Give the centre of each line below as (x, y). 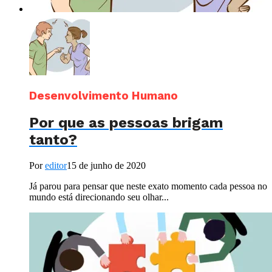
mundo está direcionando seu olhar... (99, 197)
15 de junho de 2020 (106, 166)
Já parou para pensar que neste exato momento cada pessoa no (148, 186)
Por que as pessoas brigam (126, 123)
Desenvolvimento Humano (104, 96)
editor (56, 166)
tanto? (53, 140)
